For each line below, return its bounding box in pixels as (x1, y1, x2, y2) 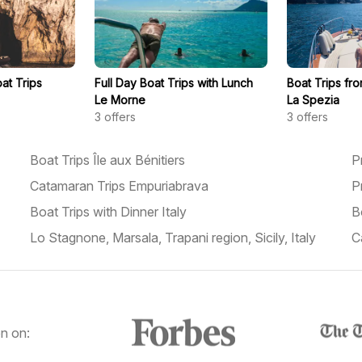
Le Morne (94, 93, 145, 107)
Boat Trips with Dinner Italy (30, 204, 187, 220)
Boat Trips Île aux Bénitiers (30, 152, 185, 168)
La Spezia (287, 93, 340, 107)
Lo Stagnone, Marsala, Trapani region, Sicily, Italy (30, 229, 316, 246)
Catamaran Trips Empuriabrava (30, 178, 208, 194)
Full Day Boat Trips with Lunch (94, 76, 253, 90)
